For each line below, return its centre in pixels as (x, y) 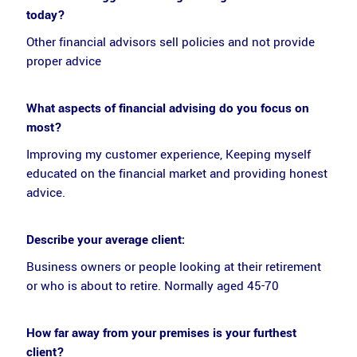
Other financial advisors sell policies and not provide (170, 42)
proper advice (63, 61)
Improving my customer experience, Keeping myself (168, 155)
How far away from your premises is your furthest (161, 333)
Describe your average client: (105, 239)
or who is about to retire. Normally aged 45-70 (152, 286)
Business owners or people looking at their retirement (173, 267)
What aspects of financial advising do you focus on (167, 108)
